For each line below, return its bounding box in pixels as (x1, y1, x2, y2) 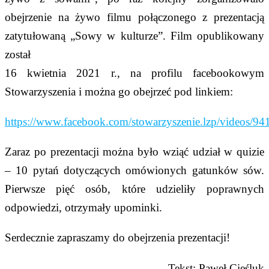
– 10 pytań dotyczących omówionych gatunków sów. (5, 164, 264, 177)
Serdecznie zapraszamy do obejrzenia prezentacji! (5, 231, 230, 244)
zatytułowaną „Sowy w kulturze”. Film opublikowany (5, 29, 264, 42)
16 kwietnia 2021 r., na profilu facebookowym (5, 66, 264, 79)
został (5, 47, 31, 61)
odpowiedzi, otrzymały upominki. (5, 201, 162, 214)
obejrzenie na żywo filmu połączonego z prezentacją (5, 10, 264, 23)
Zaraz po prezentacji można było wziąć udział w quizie (5, 145, 264, 159)
